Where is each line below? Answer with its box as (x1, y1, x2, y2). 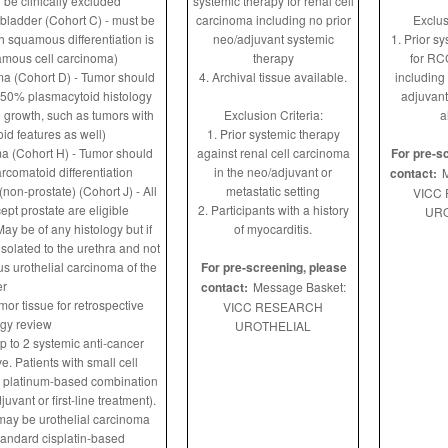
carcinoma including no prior (195, 11, 351, 28)
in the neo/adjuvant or (214, 163, 332, 180)
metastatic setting (226, 182, 320, 199)
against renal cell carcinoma (196, 144, 350, 161)
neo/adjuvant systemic (212, 30, 334, 47)
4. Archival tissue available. (199, 68, 347, 85)
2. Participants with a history (197, 201, 349, 218)
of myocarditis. (234, 220, 312, 237)
